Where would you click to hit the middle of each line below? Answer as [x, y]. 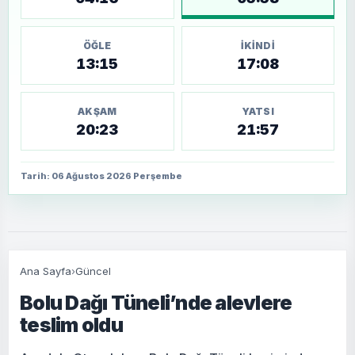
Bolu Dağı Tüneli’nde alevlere [156, 303]
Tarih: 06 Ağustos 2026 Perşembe [101, 176]
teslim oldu [71, 325]
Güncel [93, 271]
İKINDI [258, 46]
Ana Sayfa [46, 271]
